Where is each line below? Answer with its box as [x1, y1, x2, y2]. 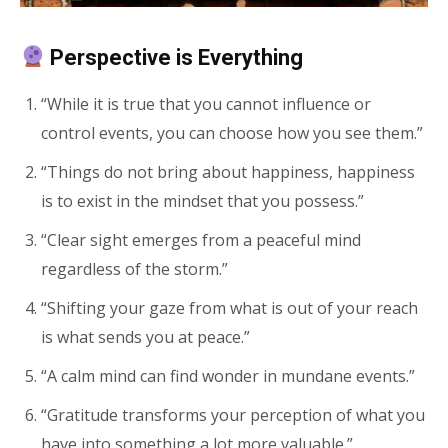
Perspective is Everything [45, 44, 304, 70]
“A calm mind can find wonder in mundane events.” [41, 364, 415, 387]
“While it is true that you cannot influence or [41, 92, 371, 115]
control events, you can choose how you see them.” [41, 121, 423, 144]
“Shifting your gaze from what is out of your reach [41, 296, 418, 319]
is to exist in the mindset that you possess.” [41, 189, 364, 212]
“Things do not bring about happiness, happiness [41, 160, 415, 183]
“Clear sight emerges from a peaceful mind [41, 228, 361, 251]
